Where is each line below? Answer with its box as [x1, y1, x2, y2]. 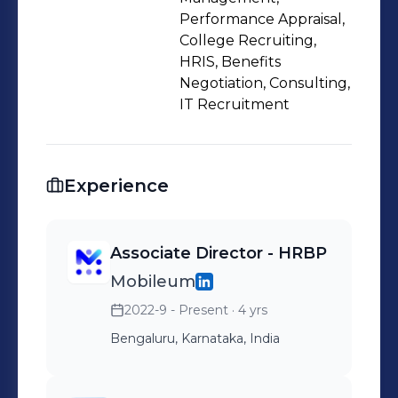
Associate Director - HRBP [110, 243, 327, 263]
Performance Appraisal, [179, 11, 345, 28]
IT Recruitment [179, 96, 290, 113]
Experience [64, 175, 169, 196]
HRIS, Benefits [179, 53, 281, 70]
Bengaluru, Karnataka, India [110, 330, 280, 346]
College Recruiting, [179, 32, 316, 49]
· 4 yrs [228, 302, 267, 318]
